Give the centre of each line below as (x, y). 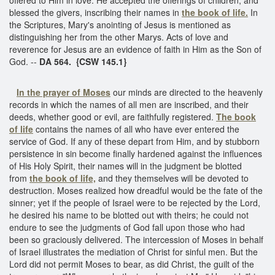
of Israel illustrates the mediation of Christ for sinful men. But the (134, 251)
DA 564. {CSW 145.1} (83, 61)
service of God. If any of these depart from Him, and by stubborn (134, 141)
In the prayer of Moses (64, 92)
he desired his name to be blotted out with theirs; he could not (129, 215)
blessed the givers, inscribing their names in (95, 12)
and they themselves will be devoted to (173, 178)
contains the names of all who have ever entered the (136, 129)
